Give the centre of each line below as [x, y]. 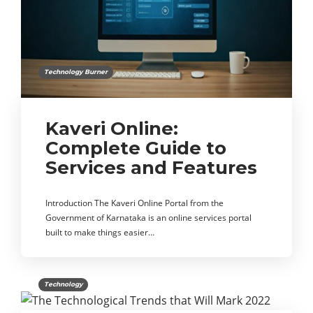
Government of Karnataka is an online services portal [148, 217]
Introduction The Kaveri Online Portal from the [134, 203]
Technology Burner [76, 71]
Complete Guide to [136, 148]
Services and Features [151, 167]
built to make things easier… [100, 232]
